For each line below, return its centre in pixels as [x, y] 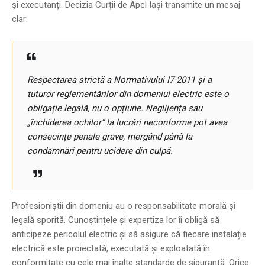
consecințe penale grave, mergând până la [110, 136]
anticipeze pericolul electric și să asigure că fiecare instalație [129, 234]
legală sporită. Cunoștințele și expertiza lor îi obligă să [116, 220]
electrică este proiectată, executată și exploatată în [111, 248]
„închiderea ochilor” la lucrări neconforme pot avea [127, 122]
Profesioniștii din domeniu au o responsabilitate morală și [124, 206]
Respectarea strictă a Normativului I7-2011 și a [119, 80]
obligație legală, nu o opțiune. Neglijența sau [115, 108]
